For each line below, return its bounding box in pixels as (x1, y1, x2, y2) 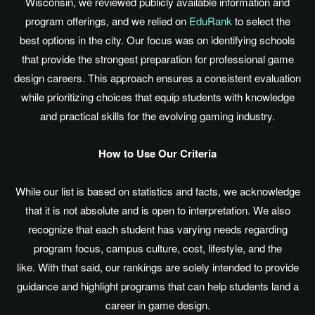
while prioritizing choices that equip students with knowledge (20, 89, 295, 104)
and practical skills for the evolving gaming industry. (40, 108, 275, 123)
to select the (231, 13, 290, 28)
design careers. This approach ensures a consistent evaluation (14, 70, 301, 85)
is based (76, 183, 115, 198)
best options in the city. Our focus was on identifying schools (20, 32, 295, 47)
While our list (15, 183, 77, 198)
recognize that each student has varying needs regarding (27, 221, 288, 236)
